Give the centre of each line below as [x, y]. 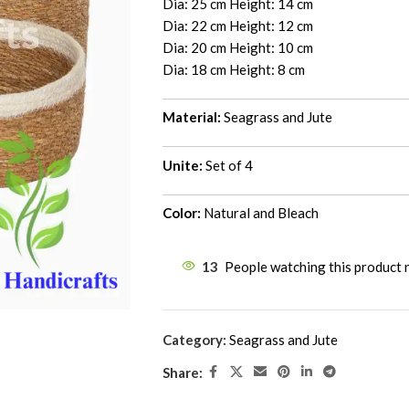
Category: [194, 340]
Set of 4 [227, 165]
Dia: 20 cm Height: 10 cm [237, 47]
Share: [182, 372]
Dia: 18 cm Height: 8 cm [233, 69]
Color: [181, 213]
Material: [191, 117]
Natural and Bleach [259, 213]
